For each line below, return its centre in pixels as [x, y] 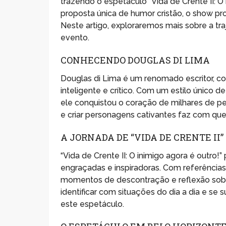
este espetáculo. [93, 204]
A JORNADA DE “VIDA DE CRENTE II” [142, 137]
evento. [75, 37]
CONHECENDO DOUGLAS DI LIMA [135, 60]
